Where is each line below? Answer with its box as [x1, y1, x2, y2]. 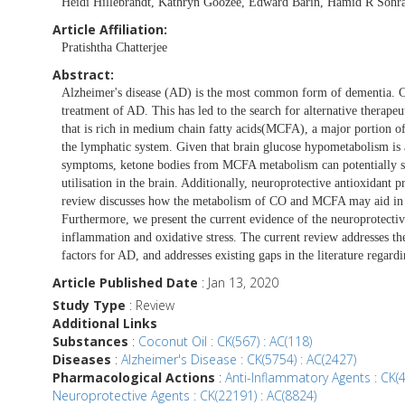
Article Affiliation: [52, 20, 167, 38]
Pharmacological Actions [52, 368, 215, 386]
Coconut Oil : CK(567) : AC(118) [138, 332, 312, 350]
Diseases [52, 350, 111, 368]
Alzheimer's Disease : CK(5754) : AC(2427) [121, 350, 356, 368]
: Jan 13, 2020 [198, 273, 278, 291]
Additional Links [52, 314, 157, 332]
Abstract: [52, 65, 114, 83]
